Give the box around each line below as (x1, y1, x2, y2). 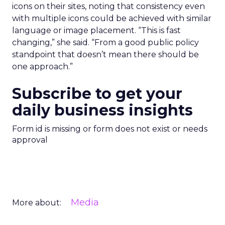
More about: (12, 198, 61, 207)
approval (12, 135, 48, 145)
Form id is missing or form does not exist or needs (12, 124, 207, 134)
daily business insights (12, 101, 193, 120)
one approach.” (12, 62, 73, 71)
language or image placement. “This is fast (12, 26, 181, 35)
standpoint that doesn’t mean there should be (12, 50, 199, 59)
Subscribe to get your (12, 84, 182, 103)
